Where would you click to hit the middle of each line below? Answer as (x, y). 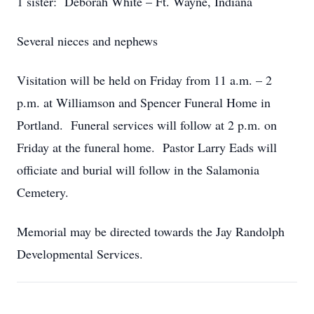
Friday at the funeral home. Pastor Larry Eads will (147, 147)
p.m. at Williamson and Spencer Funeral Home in (144, 102)
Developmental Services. (80, 254)
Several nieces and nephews (87, 41)
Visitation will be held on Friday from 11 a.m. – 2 (144, 80)
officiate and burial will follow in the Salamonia (138, 170)
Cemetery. (43, 192)
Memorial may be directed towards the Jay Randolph (151, 231)
